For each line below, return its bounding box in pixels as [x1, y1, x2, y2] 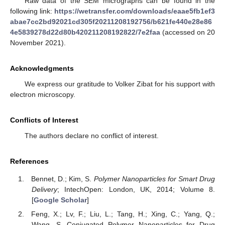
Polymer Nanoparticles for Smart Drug [93, 174, 215, 183]
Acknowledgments [10, 64, 74, 73]
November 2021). [10, 39, 66, 47]
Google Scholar [33, 195, 87, 204]
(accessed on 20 [160, 28, 215, 37]
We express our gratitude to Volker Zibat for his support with [24, 80, 215, 88]
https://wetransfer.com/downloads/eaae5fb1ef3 [54, 7, 215, 16]
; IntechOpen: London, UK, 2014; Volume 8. [57, 185, 215, 193]
